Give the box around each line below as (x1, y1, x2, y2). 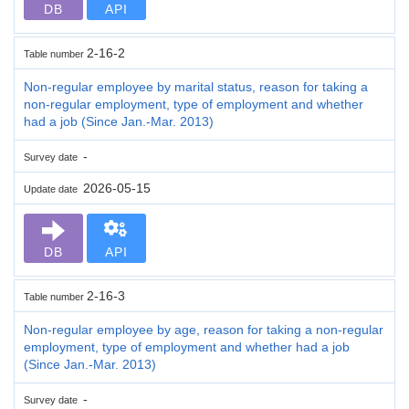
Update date (24, 183, 83, 194)
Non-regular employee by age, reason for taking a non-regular (24, 321, 383, 337)
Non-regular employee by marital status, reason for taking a (24, 79, 368, 94)
